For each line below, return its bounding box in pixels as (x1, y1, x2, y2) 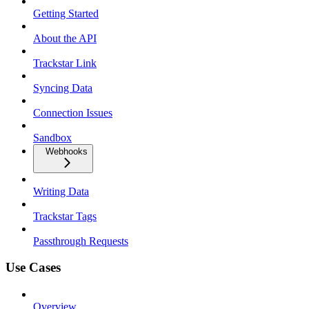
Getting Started (33, 7, 99, 19)
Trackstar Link (33, 57, 97, 69)
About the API (33, 32, 97, 44)
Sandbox (33, 131, 72, 143)
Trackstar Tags (33, 210, 97, 222)
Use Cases (6, 260, 61, 275)
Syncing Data (33, 81, 92, 94)
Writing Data (33, 185, 89, 197)
